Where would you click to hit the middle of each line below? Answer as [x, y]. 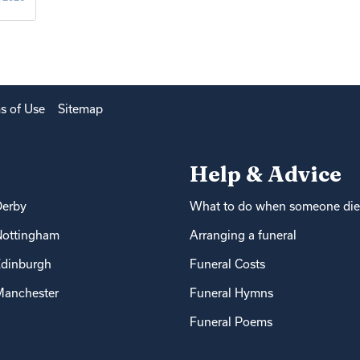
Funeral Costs [227, 264]
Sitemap [81, 109]
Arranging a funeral [243, 235]
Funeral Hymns [231, 292]
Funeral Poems [231, 321]
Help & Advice [266, 174]
